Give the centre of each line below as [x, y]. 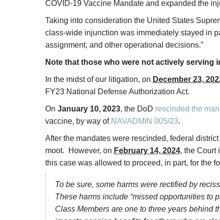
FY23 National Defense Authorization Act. [117, 92]
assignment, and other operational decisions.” [124, 45]
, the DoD [137, 109]
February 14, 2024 [147, 151]
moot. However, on [79, 151]
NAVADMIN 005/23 [144, 121]
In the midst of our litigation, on [99, 79]
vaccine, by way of [78, 121]
